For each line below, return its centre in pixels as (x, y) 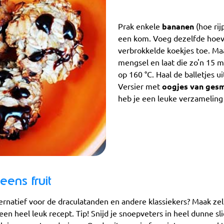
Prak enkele (140, 26)
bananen (179, 26)
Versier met (140, 86)
